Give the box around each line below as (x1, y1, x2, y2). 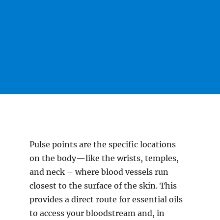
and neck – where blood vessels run (29, 167, 168, 177)
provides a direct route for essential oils (29, 194, 183, 205)
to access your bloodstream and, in (29, 208, 165, 219)
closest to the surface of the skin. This (29, 181, 177, 191)
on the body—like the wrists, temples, (29, 153, 179, 164)
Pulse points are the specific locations (29, 139, 176, 150)
